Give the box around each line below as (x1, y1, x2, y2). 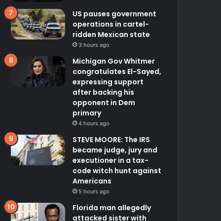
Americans (73, 176, 112, 186)
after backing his (73, 87, 135, 98)
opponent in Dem (73, 98, 136, 108)
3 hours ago (78, 41, 110, 49)
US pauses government (73, 9, 157, 19)
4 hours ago (78, 120, 110, 127)
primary (73, 108, 102, 118)
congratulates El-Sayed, (73, 67, 162, 77)
